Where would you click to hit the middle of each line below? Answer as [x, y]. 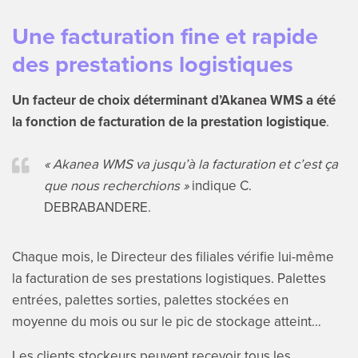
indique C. [220, 185]
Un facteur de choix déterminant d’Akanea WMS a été [173, 99]
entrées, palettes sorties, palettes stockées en [150, 299]
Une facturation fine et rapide [165, 36]
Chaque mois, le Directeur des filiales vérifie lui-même [173, 256]
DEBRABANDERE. [97, 207]
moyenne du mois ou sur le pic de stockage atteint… [166, 321]
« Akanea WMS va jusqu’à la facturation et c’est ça [191, 163]
